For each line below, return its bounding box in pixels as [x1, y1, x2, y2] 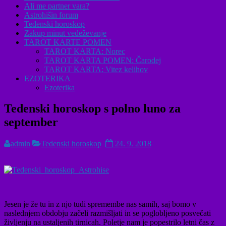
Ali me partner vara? [24, 1, 89, 10]
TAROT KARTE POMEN [24, 37, 111, 46]
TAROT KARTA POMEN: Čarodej [44, 55, 161, 65]
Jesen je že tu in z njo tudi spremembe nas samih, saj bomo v [4, 200, 196, 209]
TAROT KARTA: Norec [44, 46, 125, 55]
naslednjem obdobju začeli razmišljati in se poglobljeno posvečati [4, 209, 211, 218]
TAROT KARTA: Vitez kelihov [44, 65, 148, 74]
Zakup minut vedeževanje [24, 28, 106, 37]
